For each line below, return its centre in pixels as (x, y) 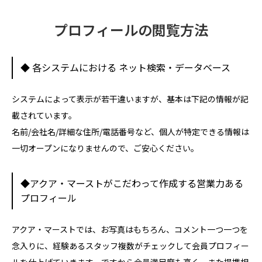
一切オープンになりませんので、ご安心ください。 (105, 148)
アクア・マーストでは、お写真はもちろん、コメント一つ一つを (130, 229)
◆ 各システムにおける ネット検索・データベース (125, 68)
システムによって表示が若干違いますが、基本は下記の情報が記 (130, 99)
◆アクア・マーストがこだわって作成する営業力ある (132, 183)
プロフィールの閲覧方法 (131, 30)
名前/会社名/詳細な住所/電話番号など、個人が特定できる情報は (130, 131)
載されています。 (44, 115)
